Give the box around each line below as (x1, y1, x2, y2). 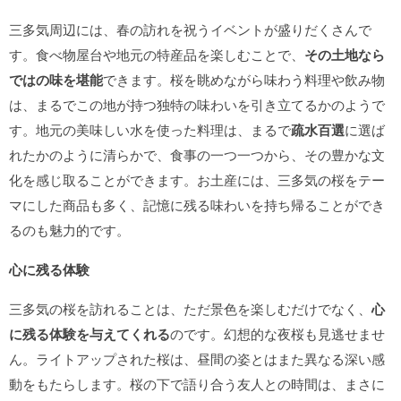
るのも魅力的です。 (9, 220, 130, 239)
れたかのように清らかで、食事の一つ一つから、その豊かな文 (9, 145, 385, 164)
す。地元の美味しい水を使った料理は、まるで (9, 120, 291, 139)
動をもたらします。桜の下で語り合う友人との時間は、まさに (9, 374, 385, 393)
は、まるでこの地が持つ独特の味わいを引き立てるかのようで (9, 95, 385, 114)
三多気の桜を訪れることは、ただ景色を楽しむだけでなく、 (9, 299, 371, 318)
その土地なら (304, 45, 385, 64)
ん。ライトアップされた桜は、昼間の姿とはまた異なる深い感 (9, 349, 385, 368)
